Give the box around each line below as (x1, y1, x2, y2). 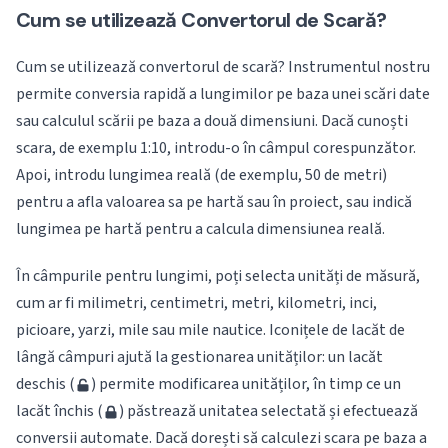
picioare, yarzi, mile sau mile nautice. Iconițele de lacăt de (16, 319, 405, 341)
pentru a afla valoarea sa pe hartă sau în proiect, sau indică (16, 191, 412, 213)
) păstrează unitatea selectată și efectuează (119, 400, 418, 422)
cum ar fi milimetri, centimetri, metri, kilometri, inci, (16, 292, 377, 314)
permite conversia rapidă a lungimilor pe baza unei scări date (16, 83, 430, 105)
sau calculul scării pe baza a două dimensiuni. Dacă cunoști (16, 110, 408, 132)
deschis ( (16, 373, 75, 395)
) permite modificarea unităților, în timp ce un (91, 373, 401, 395)
